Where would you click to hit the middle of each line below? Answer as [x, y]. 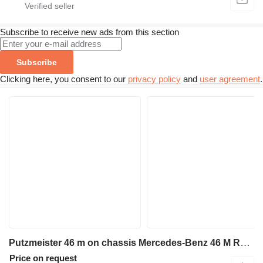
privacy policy [154, 79]
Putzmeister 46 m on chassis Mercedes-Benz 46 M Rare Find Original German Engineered [245, 243]
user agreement [230, 79]
